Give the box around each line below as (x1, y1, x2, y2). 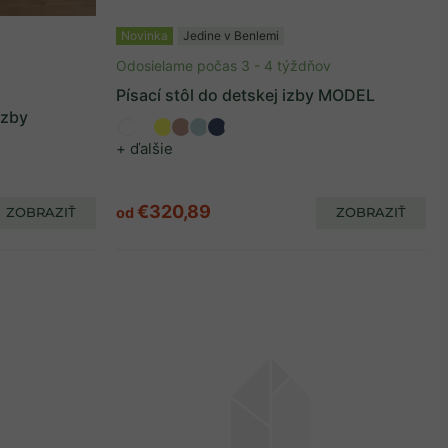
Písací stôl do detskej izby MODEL (116, 84, 375, 105)
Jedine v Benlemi (183, 27, 279, 43)
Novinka (121, 27, 168, 43)
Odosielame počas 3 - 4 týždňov (116, 56, 331, 74)
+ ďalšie (116, 138, 173, 158)
